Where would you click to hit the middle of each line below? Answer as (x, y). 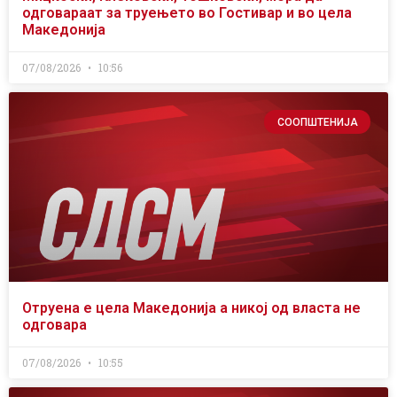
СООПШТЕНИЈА (317, 122)
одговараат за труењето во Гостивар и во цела (187, 13)
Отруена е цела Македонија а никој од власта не (191, 308)
